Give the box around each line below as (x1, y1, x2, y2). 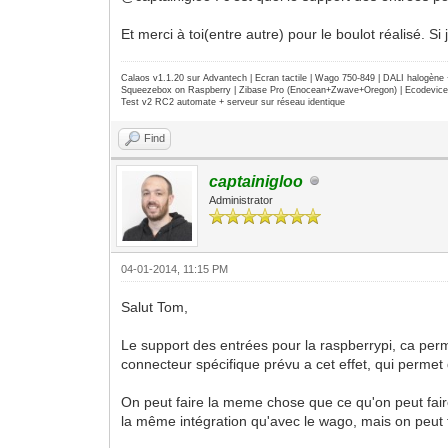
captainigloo (209, 172, 304, 190)
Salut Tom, (121, 298, 189, 315)
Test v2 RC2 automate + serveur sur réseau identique (121, 96, 346, 107)
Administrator (209, 193, 274, 206)
